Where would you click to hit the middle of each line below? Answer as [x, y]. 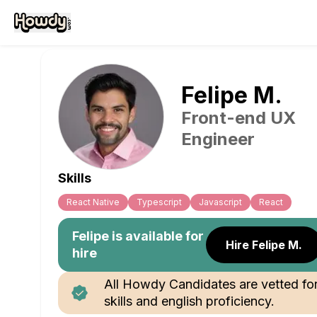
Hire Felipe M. [264, 245]
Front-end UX [238, 118]
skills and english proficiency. [189, 301]
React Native [93, 202]
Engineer [218, 139]
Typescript [159, 202]
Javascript [220, 202]
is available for [156, 236]
